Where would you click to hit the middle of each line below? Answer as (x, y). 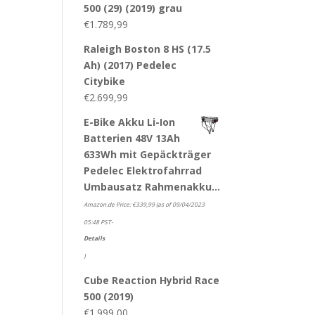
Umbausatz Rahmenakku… (152, 187)
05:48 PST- (99, 222)
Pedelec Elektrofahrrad (143, 171)
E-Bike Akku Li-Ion (130, 122)
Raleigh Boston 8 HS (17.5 (148, 49)
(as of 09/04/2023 (180, 204)
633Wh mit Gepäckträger (148, 154)
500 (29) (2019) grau (133, 8)
